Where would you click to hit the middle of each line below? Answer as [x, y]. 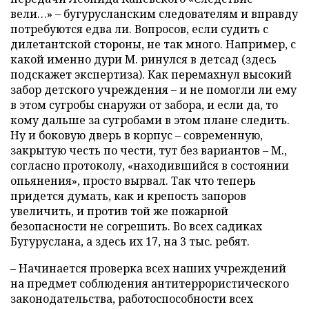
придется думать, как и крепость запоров [128, 196]
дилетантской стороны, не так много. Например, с [153, 44]
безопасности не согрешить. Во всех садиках [136, 227]
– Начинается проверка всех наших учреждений [148, 269]
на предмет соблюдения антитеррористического [150, 284]
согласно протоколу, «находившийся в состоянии [150, 166]
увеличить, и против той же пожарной [119, 211]
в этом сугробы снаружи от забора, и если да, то [144, 105]
